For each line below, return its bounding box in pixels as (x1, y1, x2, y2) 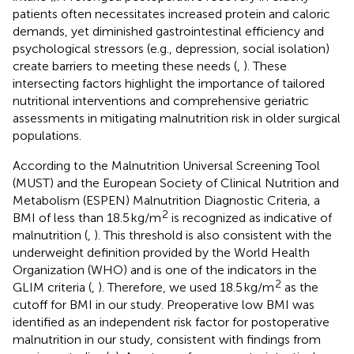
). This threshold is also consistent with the (94, 227, 332, 243)
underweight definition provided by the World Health (13, 244, 310, 260)
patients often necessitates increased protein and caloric (13, 6, 330, 21)
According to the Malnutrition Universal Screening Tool (13, 157, 320, 173)
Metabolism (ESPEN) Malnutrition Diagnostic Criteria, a (13, 192, 320, 208)
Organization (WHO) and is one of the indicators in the (13, 262, 317, 277)
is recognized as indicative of (168, 209, 332, 225)
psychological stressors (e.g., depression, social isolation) (13, 40, 330, 56)
